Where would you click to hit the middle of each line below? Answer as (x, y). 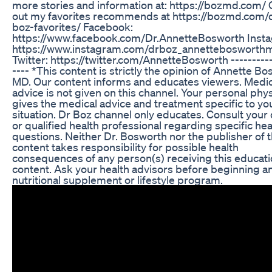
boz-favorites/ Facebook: (73, 26)
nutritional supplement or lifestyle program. (117, 179)
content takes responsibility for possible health (125, 147)
